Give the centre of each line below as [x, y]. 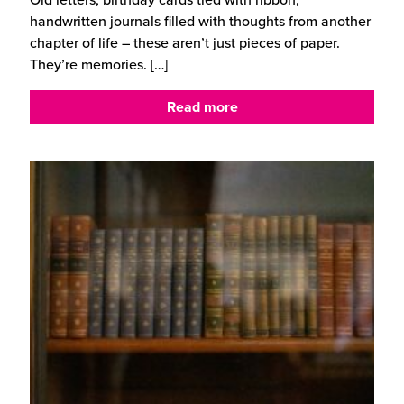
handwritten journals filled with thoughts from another [200, 21]
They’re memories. [88, 64]
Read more [202, 106]
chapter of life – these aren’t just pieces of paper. [185, 42]
